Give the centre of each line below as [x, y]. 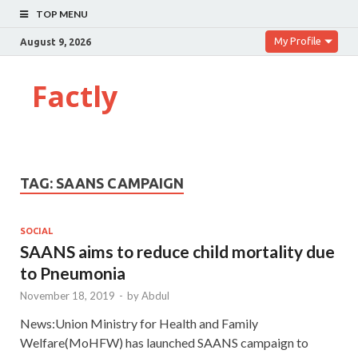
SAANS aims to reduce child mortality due [177, 251]
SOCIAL [36, 231]
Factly [75, 96]
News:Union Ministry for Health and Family [139, 323]
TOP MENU [62, 14]
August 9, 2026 [56, 42]
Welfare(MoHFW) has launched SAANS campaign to [164, 342]
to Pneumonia [73, 272]
